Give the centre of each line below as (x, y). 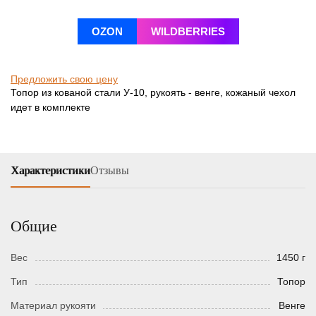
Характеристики (50, 171)
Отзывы (110, 171)
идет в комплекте (50, 108)
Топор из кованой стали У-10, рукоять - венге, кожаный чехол (153, 93)
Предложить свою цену (64, 79)
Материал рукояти (53, 306)
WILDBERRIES (188, 32)
